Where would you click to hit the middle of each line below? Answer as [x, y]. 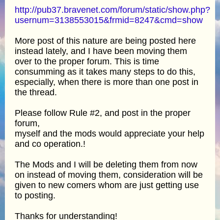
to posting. [35, 195]
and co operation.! [50, 144]
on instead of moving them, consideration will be [109, 175]
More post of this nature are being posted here [105, 41]
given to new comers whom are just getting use [107, 185]
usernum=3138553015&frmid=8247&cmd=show [109, 20]
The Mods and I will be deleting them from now [106, 164]
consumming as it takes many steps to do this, [105, 71]
